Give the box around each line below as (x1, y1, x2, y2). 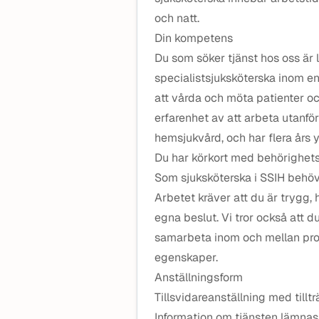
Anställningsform (155, 270, 243, 285)
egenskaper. (155, 250, 218, 265)
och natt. (155, 11, 199, 26)
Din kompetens (155, 31, 233, 46)
